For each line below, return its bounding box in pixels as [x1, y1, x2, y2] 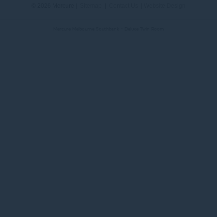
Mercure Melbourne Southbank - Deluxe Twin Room [53, 26, 164, 32]
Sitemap [80, 2, 102, 9]
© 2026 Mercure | [31, 2, 80, 9]
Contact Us [109, 2, 138, 9]
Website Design [144, 2, 186, 9]
